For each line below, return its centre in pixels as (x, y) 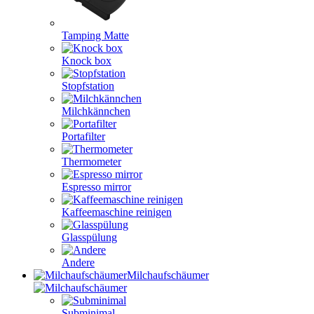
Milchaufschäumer (168, 275)
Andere (78, 262)
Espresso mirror (96, 187)
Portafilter (83, 136)
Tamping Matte (95, 35)
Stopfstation (88, 86)
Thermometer (91, 162)
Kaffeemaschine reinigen (117, 212)
